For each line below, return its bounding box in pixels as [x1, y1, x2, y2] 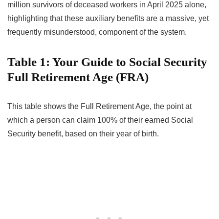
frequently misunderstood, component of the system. [7, 27, 187, 36]
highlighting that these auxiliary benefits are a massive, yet [7, 14, 209, 22]
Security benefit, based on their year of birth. [7, 129, 159, 138]
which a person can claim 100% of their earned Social [7, 115, 193, 124]
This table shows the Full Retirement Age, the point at [7, 102, 192, 110]
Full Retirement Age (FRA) [7, 70, 149, 84]
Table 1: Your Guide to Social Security [7, 55, 207, 68]
